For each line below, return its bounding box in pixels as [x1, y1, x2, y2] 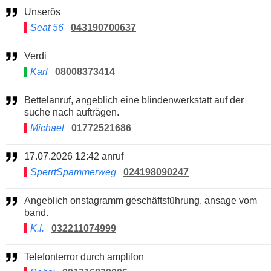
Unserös [31, 6, 60, 17]
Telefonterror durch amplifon [29, 251, 144, 262]
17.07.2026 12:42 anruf [30, 151, 123, 162]
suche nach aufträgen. [24, 106, 119, 117]
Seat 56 [30, 22, 64, 33]
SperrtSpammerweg [30, 166, 116, 177]
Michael [30, 122, 67, 133]
